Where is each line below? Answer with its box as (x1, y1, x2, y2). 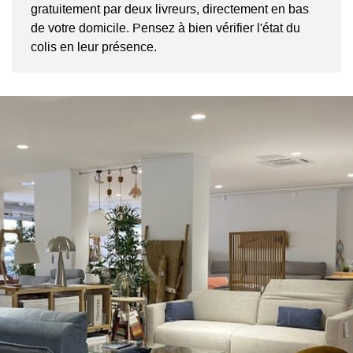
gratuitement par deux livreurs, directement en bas (31, 2, 309, 16)
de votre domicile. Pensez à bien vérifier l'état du (31, 21, 300, 35)
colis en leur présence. (31, 40, 157, 54)
